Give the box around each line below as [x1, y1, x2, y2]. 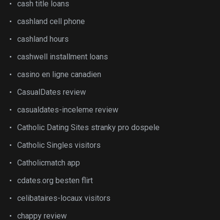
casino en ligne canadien [17, 70, 101, 79]
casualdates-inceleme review [17, 105, 118, 114]
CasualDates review [17, 87, 86, 97]
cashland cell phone [17, 17, 85, 26]
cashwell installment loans [17, 52, 108, 61]
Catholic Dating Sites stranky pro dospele [17, 123, 160, 132]
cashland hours [17, 34, 69, 44]
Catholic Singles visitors [17, 140, 101, 150]
